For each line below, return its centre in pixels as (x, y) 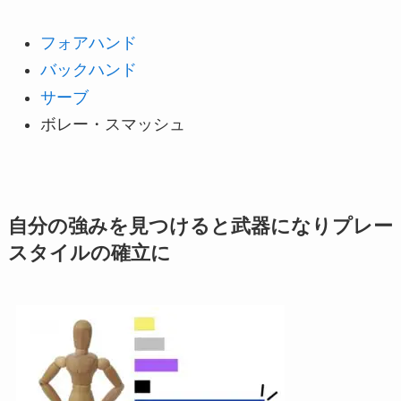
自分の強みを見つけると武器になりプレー (200, 227)
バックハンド (88, 70)
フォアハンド (88, 43)
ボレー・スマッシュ (112, 124)
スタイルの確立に (89, 254)
